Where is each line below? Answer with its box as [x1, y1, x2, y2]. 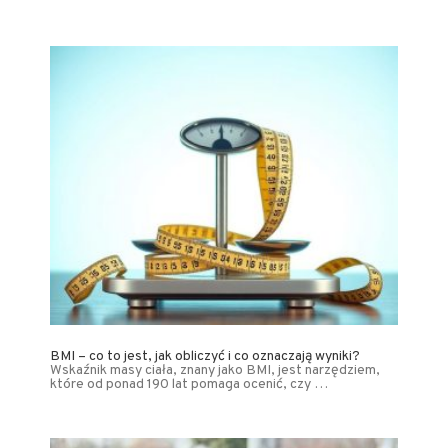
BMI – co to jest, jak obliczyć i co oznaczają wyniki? [50, 347, 360, 365]
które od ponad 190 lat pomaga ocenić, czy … [50, 375, 328, 393]
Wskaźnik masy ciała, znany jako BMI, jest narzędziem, [50, 361, 380, 379]
